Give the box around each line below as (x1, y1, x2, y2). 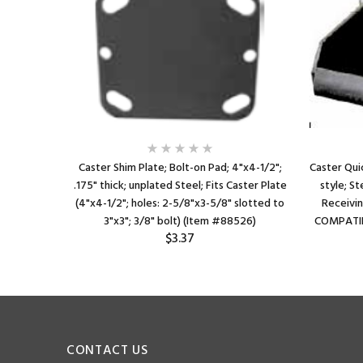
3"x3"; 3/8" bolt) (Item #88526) (104, 212, 256, 231)
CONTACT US (66, 340, 148, 361)
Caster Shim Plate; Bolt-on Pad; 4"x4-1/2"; (78, 159, 282, 177)
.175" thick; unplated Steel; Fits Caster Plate (73, 177, 287, 195)
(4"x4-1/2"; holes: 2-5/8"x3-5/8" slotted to (75, 194, 284, 213)
